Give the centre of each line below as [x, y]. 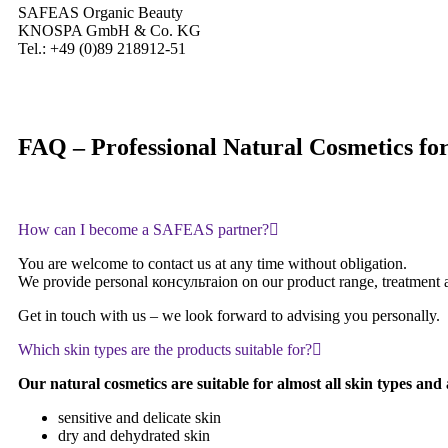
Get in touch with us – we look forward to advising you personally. [229, 315]
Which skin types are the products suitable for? [165, 349]
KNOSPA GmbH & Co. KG [109, 30]
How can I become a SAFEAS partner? [143, 229]
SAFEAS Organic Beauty [100, 12]
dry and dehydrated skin [134, 435]
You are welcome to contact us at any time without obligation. [212, 263]
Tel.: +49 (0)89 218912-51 [102, 48]
